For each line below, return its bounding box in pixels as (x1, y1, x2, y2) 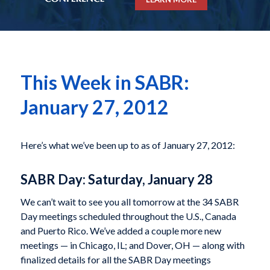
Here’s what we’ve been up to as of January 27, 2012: (20, 139, 235, 151)
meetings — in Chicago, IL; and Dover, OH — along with (20, 239, 245, 251)
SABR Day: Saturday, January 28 (20, 171, 213, 187)
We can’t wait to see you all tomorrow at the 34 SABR (20, 196, 239, 208)
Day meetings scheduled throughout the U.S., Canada (20, 210, 236, 222)
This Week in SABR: (20, 71, 189, 95)
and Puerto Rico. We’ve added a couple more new (20, 225, 221, 237)
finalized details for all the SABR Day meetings (20, 254, 211, 266)
